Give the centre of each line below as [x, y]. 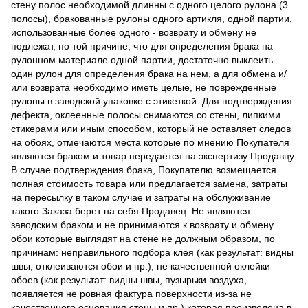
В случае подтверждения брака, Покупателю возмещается [144, 169]
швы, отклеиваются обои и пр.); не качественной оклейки [141, 266]
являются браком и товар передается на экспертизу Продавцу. [154, 156]
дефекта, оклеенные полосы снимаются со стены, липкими [146, 114]
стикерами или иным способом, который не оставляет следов [151, 128]
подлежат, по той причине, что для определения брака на [142, 46]
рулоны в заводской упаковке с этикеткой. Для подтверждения [152, 101]
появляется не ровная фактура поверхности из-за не [131, 293]
